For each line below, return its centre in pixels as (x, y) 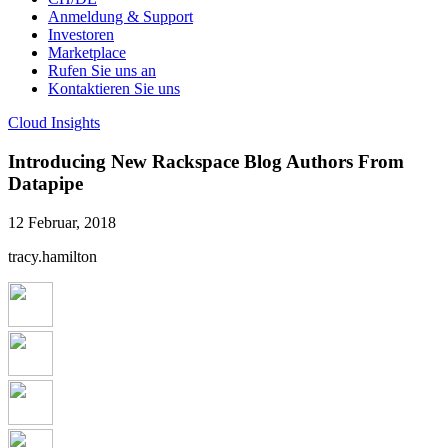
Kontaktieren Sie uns (114, 89)
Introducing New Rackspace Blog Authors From (206, 161)
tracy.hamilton (52, 256)
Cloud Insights (54, 123)
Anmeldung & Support (120, 17)
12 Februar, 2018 (62, 222)
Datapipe (45, 183)
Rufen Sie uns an (102, 71)
